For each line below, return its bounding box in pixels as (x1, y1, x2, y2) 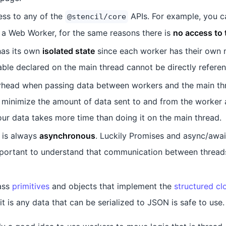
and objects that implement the (49, 181, 174, 191)
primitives (12, 181, 49, 191)
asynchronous (39, 131, 95, 141)
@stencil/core (67, 12, 126, 21)
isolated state (42, 46, 95, 56)
